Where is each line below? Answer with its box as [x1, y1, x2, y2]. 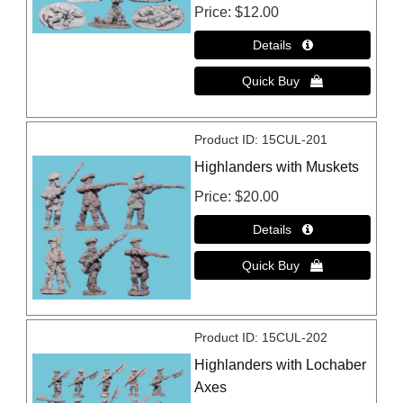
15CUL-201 [262, 131, 328, 147]
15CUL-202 [262, 330, 328, 345]
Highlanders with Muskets [194, 158, 360, 175]
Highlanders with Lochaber [194, 357, 367, 373]
